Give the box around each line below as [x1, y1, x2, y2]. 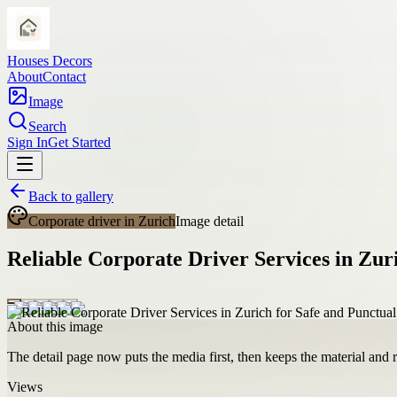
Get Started [48, 135, 111, 150]
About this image [7, 318, 103, 334]
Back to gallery [28, 189, 113, 204]
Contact [43, 69, 86, 84]
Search [28, 119, 66, 134]
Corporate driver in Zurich [28, 214, 175, 229]
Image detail [175, 214, 244, 229]
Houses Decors [7, 53, 92, 68]
